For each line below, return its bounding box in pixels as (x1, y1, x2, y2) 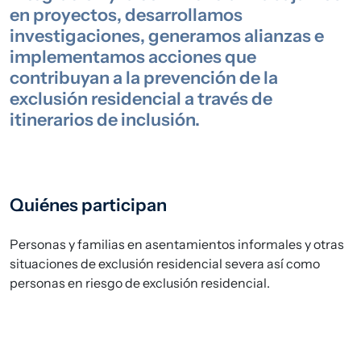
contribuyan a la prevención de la (10, 67, 278, 88)
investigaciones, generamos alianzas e (10, 25, 324, 46)
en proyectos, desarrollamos (10, 4, 243, 25)
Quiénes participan (10, 194, 167, 215)
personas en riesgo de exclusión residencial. (10, 275, 270, 291)
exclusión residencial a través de (10, 88, 272, 109)
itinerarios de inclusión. (10, 109, 200, 130)
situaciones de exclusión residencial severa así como (10, 255, 320, 272)
